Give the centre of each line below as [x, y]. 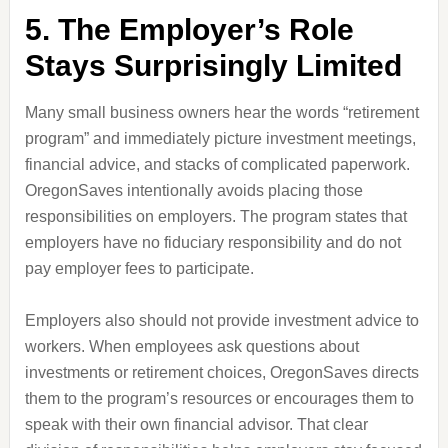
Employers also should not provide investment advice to [221, 320]
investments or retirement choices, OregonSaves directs [221, 372]
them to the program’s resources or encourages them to [219, 398]
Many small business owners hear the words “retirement [221, 112]
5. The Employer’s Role [189, 29]
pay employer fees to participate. [139, 268]
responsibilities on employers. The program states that [215, 216]
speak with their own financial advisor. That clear [196, 424]
